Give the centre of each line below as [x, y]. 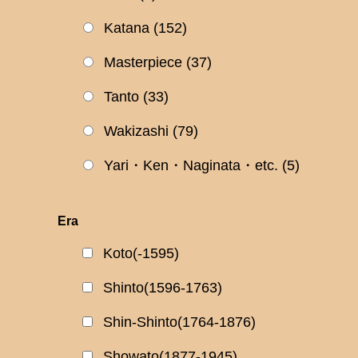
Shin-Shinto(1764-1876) [179, 322]
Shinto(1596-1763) [163, 288]
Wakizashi [136, 131]
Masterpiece [143, 63]
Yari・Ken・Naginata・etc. [191, 166]
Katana [127, 28]
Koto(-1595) [141, 254]
